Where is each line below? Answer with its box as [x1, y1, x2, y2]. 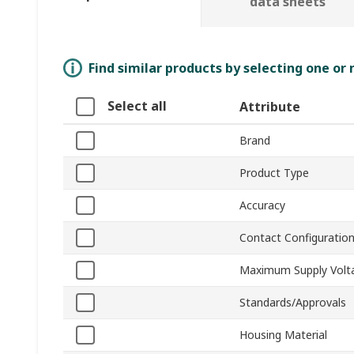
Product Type [239, 165, 309, 181]
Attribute [239, 98, 300, 116]
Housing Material [239, 327, 327, 343]
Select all [107, 97, 167, 115]
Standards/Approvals [239, 295, 346, 311]
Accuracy [239, 198, 285, 213]
